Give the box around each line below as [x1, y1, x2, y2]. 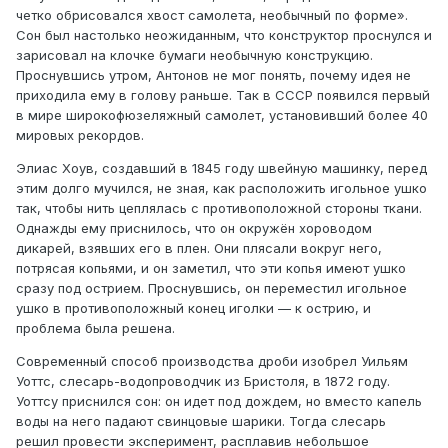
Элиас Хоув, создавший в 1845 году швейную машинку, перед [16, 160, 427, 177]
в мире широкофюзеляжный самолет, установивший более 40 [16, 107, 428, 124]
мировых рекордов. [16, 127, 144, 144]
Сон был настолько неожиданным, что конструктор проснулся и [16, 27, 432, 44]
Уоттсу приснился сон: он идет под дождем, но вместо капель [16, 393, 422, 410]
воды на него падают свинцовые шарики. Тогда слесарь [16, 413, 386, 430]
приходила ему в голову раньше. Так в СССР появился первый [16, 87, 430, 104]
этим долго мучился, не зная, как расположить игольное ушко [16, 180, 427, 197]
